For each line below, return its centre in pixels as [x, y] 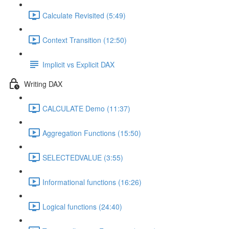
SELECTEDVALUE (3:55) [83, 157]
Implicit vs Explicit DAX [78, 64]
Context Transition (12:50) [85, 40]
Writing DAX [43, 84]
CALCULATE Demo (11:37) [86, 108]
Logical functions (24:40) [82, 206]
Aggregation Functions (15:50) [92, 133]
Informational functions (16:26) [92, 182]
